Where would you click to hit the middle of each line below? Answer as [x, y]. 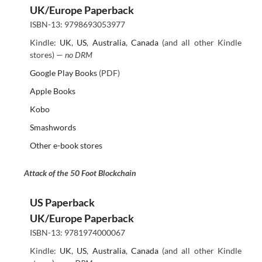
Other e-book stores [66, 145]
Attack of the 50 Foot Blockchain [80, 173]
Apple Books [52, 91]
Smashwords [53, 127]
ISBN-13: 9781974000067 [77, 232]
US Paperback [62, 202]
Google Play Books [63, 73]
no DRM [78, 54]
